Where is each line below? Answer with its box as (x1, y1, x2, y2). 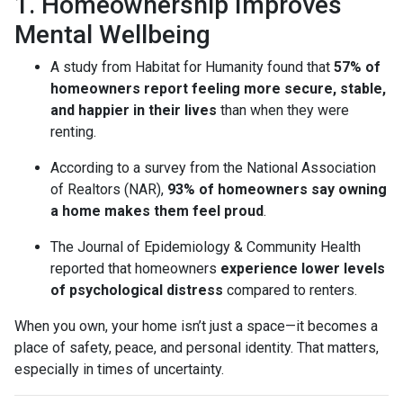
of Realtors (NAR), (50, 180, 167, 198)
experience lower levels (220, 259, 385, 277)
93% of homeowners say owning (167, 180, 387, 198)
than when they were (217, 101, 349, 119)
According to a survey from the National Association (50, 158, 376, 176)
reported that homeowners (50, 259, 220, 277)
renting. (50, 122, 96, 140)
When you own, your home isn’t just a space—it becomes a (14, 317, 378, 335)
